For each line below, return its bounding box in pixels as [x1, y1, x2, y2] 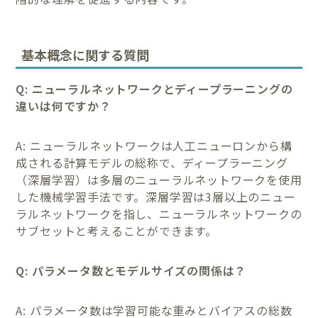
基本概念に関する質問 [21, 45, 150, 64]
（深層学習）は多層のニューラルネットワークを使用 [16, 170, 302, 188]
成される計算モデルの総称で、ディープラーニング [16, 153, 288, 171]
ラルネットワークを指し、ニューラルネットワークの [16, 204, 302, 222]
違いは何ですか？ [16, 97, 111, 114]
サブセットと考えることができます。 [16, 221, 218, 239]
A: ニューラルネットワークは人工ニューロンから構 [16, 136, 292, 154]
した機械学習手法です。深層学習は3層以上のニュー [16, 187, 296, 205]
